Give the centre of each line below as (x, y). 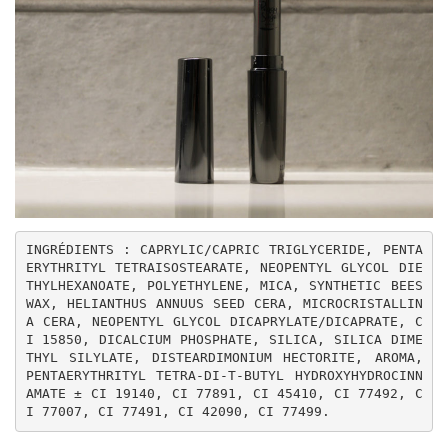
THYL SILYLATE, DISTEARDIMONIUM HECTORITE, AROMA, (224, 358)
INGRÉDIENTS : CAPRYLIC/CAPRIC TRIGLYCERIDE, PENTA (224, 250)
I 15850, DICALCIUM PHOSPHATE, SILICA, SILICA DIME (224, 340)
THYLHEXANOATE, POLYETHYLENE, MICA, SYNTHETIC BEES (224, 286)
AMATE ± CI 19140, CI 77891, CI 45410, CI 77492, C (224, 394)
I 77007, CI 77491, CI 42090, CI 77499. (177, 412)
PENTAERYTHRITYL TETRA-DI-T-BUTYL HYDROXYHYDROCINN (224, 376)
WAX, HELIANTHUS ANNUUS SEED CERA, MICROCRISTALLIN (224, 304)
